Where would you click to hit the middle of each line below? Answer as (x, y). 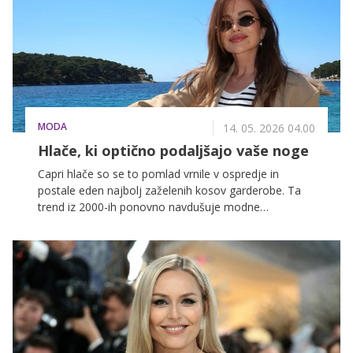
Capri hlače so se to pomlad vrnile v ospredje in (158, 174)
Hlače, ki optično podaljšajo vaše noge (173, 151)
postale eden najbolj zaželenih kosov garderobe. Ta (169, 191)
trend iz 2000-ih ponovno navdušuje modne (149, 207)
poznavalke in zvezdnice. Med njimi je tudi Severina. (169, 224)
